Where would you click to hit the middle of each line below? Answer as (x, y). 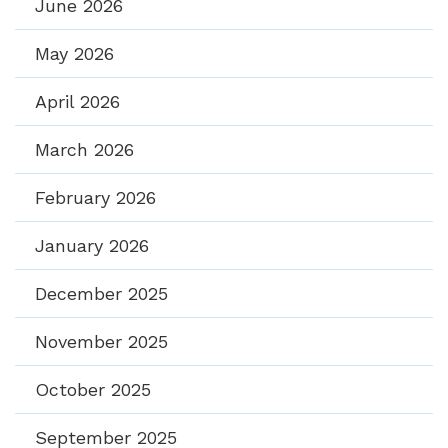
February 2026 (95, 197)
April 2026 (77, 101)
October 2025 (93, 389)
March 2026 (84, 149)
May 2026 (74, 53)
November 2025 (101, 341)
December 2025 (101, 293)
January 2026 (92, 245)
